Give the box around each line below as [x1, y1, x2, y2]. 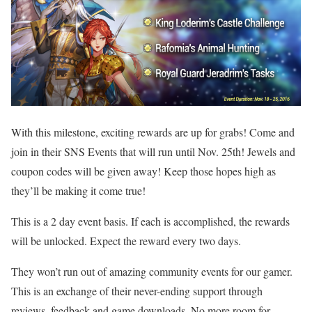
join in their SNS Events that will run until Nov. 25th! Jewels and [11, 143, 295, 159]
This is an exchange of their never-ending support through [11, 283, 263, 298]
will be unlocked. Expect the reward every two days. [11, 233, 241, 248]
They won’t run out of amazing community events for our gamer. [11, 263, 292, 279]
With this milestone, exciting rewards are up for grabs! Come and [11, 124, 295, 139]
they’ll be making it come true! [11, 182, 146, 198]
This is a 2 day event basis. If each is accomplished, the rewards [11, 213, 290, 228]
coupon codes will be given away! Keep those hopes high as [11, 163, 276, 178]
